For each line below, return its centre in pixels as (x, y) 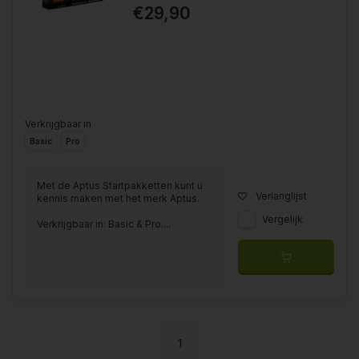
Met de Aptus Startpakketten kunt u (120, 186)
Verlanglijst (281, 196)
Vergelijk (282, 220)
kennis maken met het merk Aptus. (118, 199)
